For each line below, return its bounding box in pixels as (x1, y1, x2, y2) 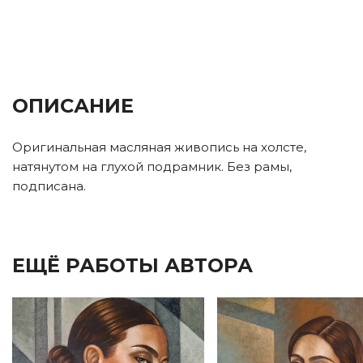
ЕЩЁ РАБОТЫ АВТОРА (12, 253, 253, 277)
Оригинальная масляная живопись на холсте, (12, 139, 306, 155)
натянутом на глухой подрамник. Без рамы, (12, 158, 292, 174)
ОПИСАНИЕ (12, 93, 134, 117)
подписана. (12, 177, 86, 194)
